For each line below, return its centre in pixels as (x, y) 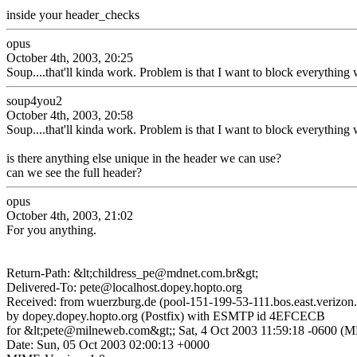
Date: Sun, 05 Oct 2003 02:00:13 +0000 (108, 345)
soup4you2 (34, 101)
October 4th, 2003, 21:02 (70, 216)
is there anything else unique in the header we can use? (144, 158)
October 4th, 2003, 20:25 (70, 58)
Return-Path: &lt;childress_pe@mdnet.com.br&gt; (132, 273)
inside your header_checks (73, 15)
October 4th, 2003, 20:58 (70, 115)
